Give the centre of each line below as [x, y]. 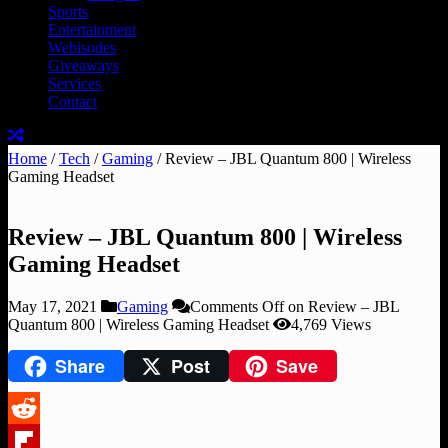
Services [74, 84]
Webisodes [82, 48]
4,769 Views [331, 325]
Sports [68, 12]
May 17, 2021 [52, 307]
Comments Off [237, 307]
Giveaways [83, 66]
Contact [72, 102]
